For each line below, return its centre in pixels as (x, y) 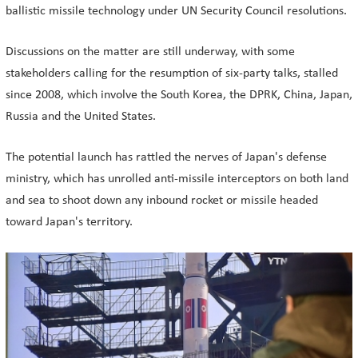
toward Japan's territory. (69, 222)
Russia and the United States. (81, 117)
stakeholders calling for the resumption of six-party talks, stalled (172, 74)
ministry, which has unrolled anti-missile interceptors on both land (177, 179)
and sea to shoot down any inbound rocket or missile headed (162, 201)
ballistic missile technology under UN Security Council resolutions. (176, 11)
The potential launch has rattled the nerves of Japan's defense (166, 157)
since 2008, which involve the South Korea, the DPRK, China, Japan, (179, 95)
